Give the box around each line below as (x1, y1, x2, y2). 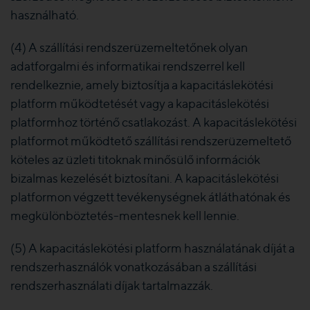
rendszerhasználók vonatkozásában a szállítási (10, 259, 257, 274)
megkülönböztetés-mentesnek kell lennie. (10, 208, 239, 223)
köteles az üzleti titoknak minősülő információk (10, 152, 260, 167)
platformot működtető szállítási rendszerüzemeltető (10, 134, 291, 148)
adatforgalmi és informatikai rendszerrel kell (10, 59, 245, 73)
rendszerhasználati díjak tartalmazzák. (10, 278, 213, 293)
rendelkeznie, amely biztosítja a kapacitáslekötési (10, 77, 273, 92)
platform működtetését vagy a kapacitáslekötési (10, 96, 269, 111)
